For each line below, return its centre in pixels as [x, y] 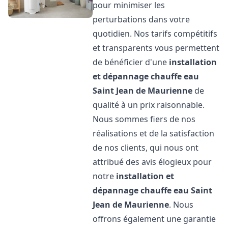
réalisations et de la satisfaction [154, 133]
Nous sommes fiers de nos [144, 119]
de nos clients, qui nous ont [146, 148]
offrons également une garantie [154, 219]
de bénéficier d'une [131, 62]
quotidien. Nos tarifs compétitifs [155, 34]
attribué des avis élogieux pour [152, 162]
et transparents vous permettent [156, 48]
